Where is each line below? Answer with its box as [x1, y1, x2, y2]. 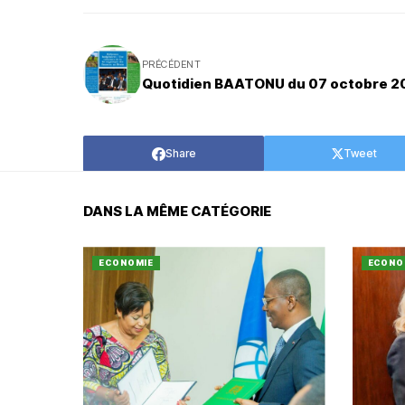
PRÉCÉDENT [142, 58, 201, 71]
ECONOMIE [99, 258, 155, 268]
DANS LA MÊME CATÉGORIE [83, 202, 271, 221]
